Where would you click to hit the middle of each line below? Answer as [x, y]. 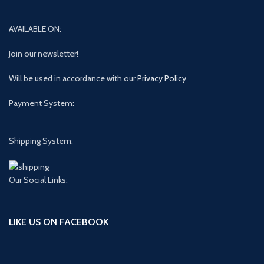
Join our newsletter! [44, 54]
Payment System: [42, 103]
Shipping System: [41, 141]
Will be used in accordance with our [73, 78]
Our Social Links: [38, 179]
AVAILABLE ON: [35, 29]
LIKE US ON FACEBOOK [59, 222]
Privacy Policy [162, 78]
